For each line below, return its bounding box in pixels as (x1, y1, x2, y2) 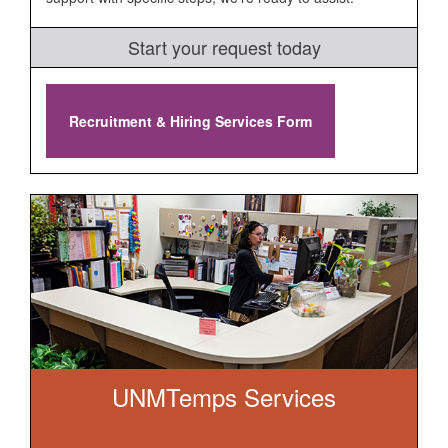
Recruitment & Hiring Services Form (69, 111, 312, 131)
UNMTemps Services (112, 379, 336, 414)
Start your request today (127, 34, 321, 60)
